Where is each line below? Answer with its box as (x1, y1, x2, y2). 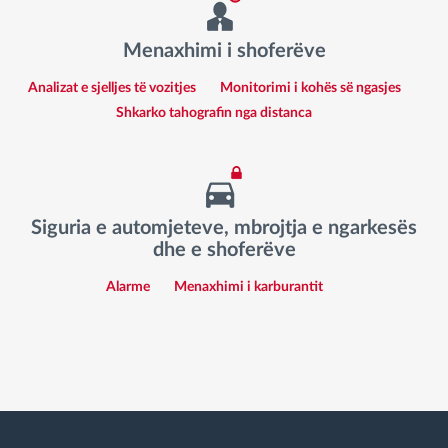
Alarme (105, 280, 150, 295)
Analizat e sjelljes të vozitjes (27, 81, 196, 96)
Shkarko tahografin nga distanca (116, 106, 312, 121)
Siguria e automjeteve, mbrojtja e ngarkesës (31, 217, 417, 238)
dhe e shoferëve (152, 239, 296, 260)
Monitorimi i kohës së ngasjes (219, 81, 401, 96)
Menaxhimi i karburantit (173, 280, 323, 295)
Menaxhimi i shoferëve (122, 40, 326, 61)
